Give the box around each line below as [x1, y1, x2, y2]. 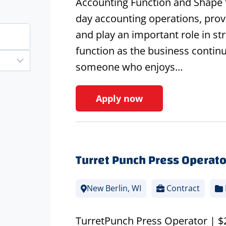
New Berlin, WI [86, 183, 141, 194]
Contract [164, 183, 200, 194]
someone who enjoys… [75, 60, 183, 74]
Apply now [95, 92, 143, 105]
